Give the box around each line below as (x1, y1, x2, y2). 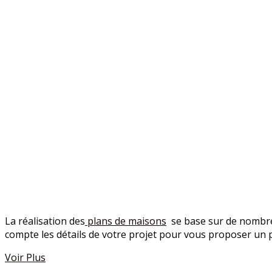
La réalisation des (5, 214, 85, 228)
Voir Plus (5, 250, 46, 264)
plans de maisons (85, 214, 166, 228)
